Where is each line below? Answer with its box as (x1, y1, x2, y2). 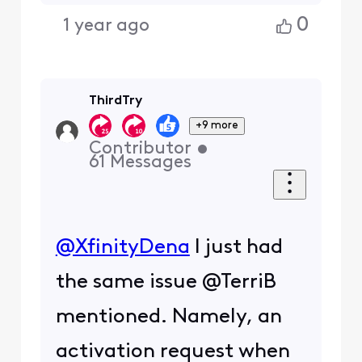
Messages (109, 154, 192, 173)
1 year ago (63, 16, 150, 36)
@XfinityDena (55, 238, 190, 259)
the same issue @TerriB (55, 272, 276, 293)
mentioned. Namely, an (55, 307, 282, 328)
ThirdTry (88, 95, 142, 108)
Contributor (88, 140, 192, 159)
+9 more (196, 120, 239, 131)
